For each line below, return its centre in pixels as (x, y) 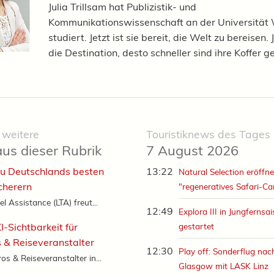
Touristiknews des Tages (208, 134)
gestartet (197, 226)
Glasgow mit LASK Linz (224, 266)
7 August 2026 (192, 151)
